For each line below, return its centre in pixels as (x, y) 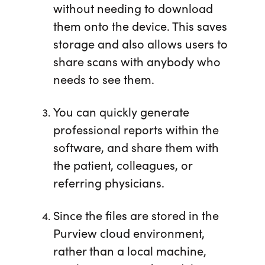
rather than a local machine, (130, 251)
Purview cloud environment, (129, 233)
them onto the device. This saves (140, 26)
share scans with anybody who (137, 61)
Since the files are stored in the (136, 215)
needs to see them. (104, 79)
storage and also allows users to (140, 43)
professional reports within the (136, 129)
